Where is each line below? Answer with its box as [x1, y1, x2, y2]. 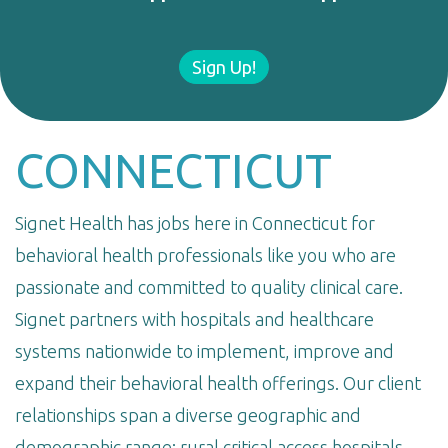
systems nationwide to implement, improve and [15, 341, 394, 362]
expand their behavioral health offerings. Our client [15, 373, 421, 394]
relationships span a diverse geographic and [15, 405, 361, 426]
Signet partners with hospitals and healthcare [15, 309, 374, 330]
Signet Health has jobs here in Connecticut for [15, 213, 375, 234]
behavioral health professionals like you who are [15, 245, 396, 266]
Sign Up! [192, 57, 256, 78]
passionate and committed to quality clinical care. [15, 277, 403, 298]
